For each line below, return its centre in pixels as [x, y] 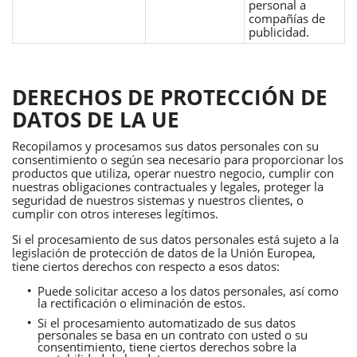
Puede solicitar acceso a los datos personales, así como [188, 290]
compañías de [287, 18]
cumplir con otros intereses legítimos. [115, 213]
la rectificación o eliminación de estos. [141, 302]
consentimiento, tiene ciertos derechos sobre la [167, 346]
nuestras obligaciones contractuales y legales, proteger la [168, 186]
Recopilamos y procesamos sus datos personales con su [165, 145]
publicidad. [279, 31]
